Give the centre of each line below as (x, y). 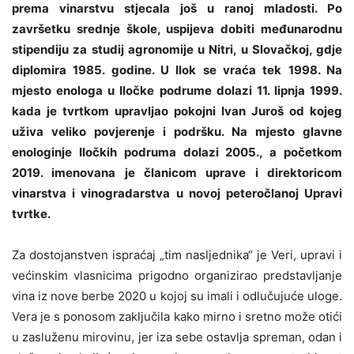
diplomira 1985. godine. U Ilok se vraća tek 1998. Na (177, 70)
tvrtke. (31, 214)
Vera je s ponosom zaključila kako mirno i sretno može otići (177, 317)
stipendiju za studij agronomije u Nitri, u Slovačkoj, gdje (177, 50)
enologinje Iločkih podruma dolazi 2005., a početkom (177, 153)
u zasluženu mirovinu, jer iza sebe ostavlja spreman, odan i (177, 337)
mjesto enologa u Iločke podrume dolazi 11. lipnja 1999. (177, 91)
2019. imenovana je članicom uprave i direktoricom (177, 173)
